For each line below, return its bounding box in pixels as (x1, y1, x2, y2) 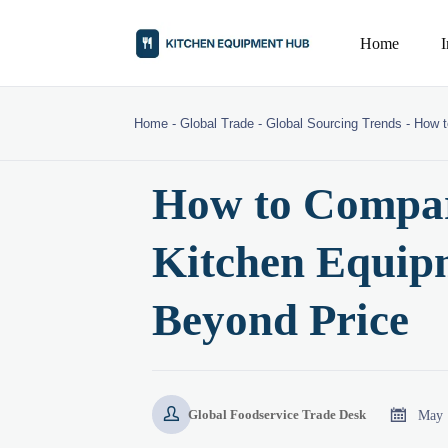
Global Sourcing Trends (266, 116, 403, 132)
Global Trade (180, 116, 255, 132)
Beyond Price (152, 294, 410, 345)
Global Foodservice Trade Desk (187, 406, 366, 422)
